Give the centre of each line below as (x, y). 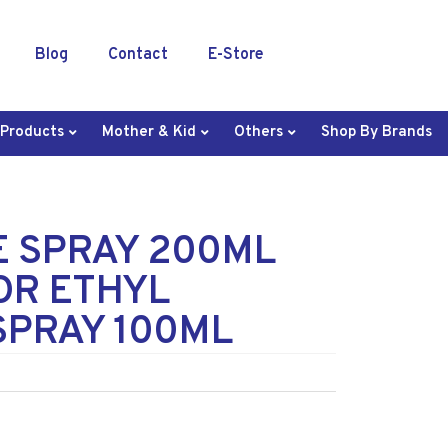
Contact (137, 55)
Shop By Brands (376, 133)
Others (258, 133)
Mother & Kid (148, 133)
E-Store (235, 55)
